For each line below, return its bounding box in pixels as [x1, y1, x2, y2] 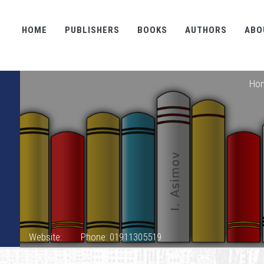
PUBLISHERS [65, 25, 120, 35]
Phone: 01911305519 [80, 231, 161, 243]
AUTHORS [185, 25, 227, 35]
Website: [28, 231, 62, 243]
